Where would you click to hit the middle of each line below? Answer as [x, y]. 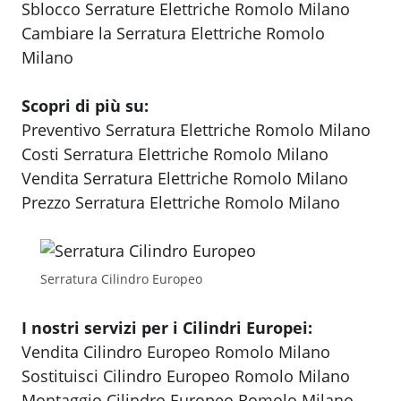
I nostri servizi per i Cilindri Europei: [167, 328]
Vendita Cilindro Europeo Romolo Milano [176, 352]
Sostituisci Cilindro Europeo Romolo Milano [186, 376]
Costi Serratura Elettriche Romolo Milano [175, 154]
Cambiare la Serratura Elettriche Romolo [173, 34]
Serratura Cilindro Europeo [121, 280]
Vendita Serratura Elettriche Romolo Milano [185, 179]
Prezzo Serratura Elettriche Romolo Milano [181, 203]
